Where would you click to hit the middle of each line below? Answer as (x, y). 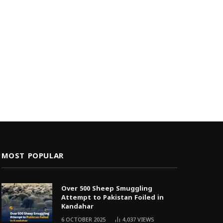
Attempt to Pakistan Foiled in (112, 198)
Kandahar (77, 207)
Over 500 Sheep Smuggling (107, 189)
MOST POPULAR (32, 156)
